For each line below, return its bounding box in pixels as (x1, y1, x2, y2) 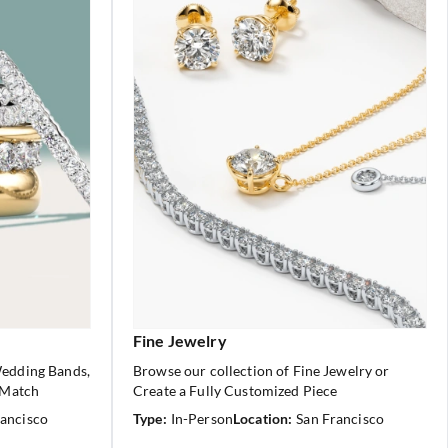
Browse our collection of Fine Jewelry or (133, 362, 390, 379)
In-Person (170, 410, 233, 427)
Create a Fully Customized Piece (133, 382, 338, 399)
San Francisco (296, 410, 385, 427)
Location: (232, 410, 293, 427)
